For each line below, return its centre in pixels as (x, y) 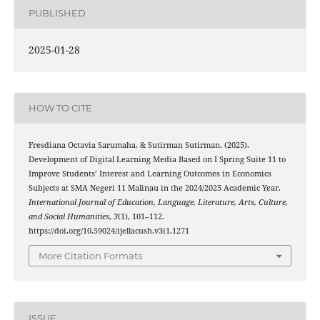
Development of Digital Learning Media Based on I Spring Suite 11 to (157, 159)
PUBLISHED (57, 13)
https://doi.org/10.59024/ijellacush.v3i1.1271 (109, 230)
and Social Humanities (69, 216)
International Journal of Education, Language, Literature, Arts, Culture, (158, 202)
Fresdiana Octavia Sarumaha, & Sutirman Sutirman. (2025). (139, 145)
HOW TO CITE (60, 108)
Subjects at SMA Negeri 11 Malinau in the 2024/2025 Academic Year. (154, 187)
